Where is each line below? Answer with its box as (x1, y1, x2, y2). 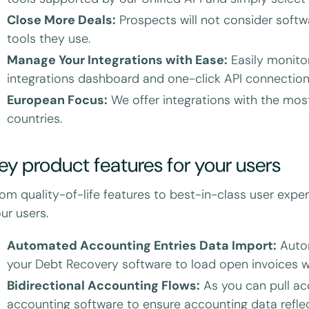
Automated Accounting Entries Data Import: (7, 237, 277, 254)
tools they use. (7, 30, 91, 48)
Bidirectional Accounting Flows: (7, 277, 201, 294)
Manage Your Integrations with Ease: (7, 52, 228, 69)
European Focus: (7, 92, 108, 109)
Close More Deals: (7, 12, 117, 29)
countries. (7, 110, 63, 128)
